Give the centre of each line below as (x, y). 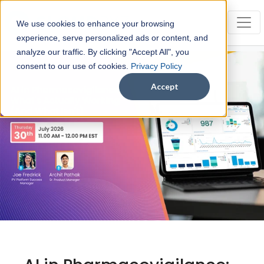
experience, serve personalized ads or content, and (112, 38)
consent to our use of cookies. (74, 66)
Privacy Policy (156, 66)
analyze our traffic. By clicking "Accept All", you (103, 52)
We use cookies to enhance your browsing (95, 24)
